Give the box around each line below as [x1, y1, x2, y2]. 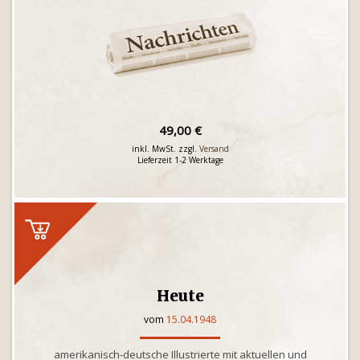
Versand [198, 143, 229, 154]
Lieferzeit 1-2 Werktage [137, 154, 223, 166]
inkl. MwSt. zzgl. [131, 143, 199, 154]
